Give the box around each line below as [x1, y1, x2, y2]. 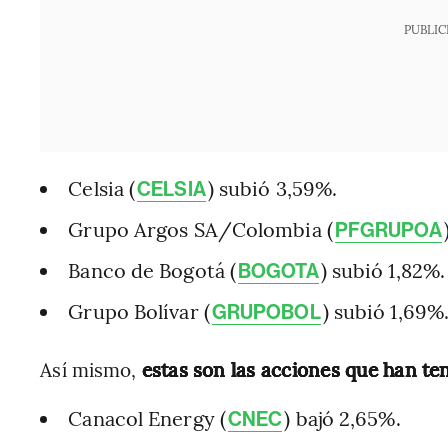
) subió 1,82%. [320, 256, 446, 284]
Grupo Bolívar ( [68, 297, 210, 325]
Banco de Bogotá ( [68, 256, 237, 284]
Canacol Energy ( [68, 404, 226, 432]
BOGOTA [238, 259, 319, 284]
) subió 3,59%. [207, 174, 338, 202]
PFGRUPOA [334, 218, 442, 243]
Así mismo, [40, 356, 137, 383]
